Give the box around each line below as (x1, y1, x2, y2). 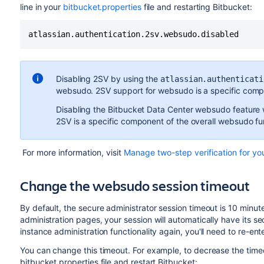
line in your (19, 2, 64, 12)
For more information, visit (22, 147, 124, 157)
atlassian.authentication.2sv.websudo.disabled (28, 29, 239, 39)
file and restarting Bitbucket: (141, 2, 252, 12)
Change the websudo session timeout (19, 176, 250, 195)
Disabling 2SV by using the (55, 74, 161, 84)
